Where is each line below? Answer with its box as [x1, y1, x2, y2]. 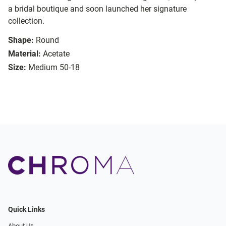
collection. [8, 16, 44, 26]
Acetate [43, 49, 70, 59]
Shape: [8, 35, 34, 45]
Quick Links [8, 205, 45, 214]
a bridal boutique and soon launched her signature [8, 4, 187, 14]
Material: [8, 49, 41, 59]
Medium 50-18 [28, 63, 80, 73]
